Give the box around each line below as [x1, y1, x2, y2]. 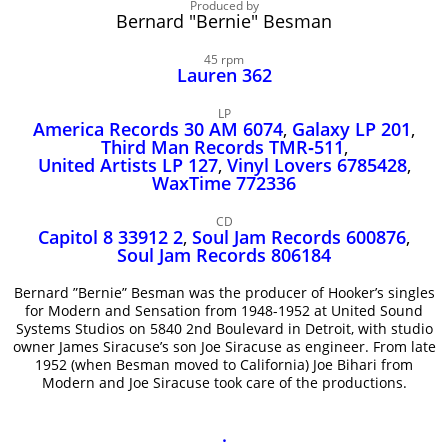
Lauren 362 [176, 63, 272, 87]
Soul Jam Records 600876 [192, 225, 406, 249]
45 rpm [204, 51, 244, 68]
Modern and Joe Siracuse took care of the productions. [41, 373, 407, 392]
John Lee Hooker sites [87, 26, 274, 50]
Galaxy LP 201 [292, 117, 411, 141]
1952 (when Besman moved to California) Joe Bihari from [35, 355, 413, 374]
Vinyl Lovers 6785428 [226, 153, 407, 177]
